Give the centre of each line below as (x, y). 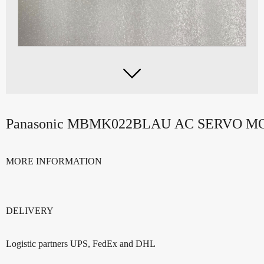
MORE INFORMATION (54, 161)
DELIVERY (30, 210)
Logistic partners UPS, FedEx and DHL (81, 243)
